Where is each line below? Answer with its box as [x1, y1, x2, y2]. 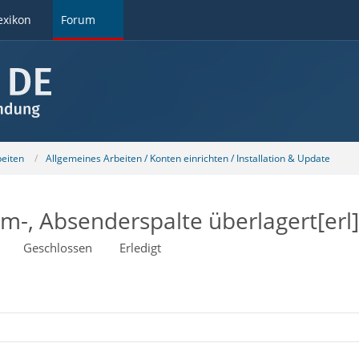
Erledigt [119, 240, 161, 256]
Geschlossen [22, 240, 92, 256]
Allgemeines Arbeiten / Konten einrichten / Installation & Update [45, 151, 330, 165]
